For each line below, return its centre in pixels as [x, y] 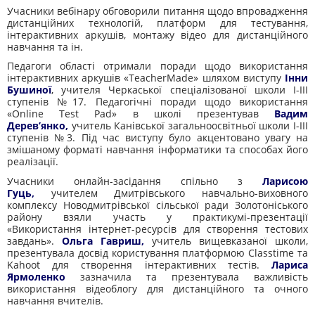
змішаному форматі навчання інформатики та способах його [157, 149]
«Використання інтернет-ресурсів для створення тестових [157, 229]
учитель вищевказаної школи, [226, 240]
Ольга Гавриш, [103, 240]
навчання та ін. [45, 46]
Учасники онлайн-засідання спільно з [135, 181]
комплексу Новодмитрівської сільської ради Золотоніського [157, 205]
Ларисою [285, 181]
